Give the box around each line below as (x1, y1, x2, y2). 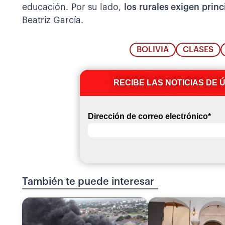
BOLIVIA (137, 46, 169, 54)
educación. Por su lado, (22, 3, 124, 12)
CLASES (183, 46, 214, 54)
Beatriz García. (22, 16, 83, 25)
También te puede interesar (22, 177, 154, 187)
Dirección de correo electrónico (87, 112, 208, 121)
